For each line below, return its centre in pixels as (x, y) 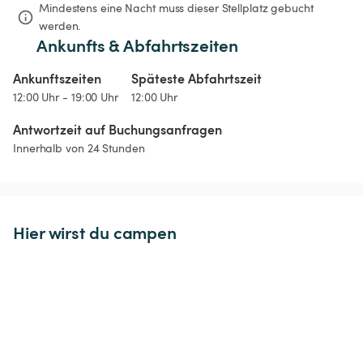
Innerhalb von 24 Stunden (79, 148)
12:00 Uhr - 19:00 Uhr (66, 97)
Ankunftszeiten (57, 79)
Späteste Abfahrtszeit (196, 79)
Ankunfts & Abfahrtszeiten (137, 45)
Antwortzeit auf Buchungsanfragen (117, 130)
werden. (60, 26)
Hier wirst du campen (95, 233)
